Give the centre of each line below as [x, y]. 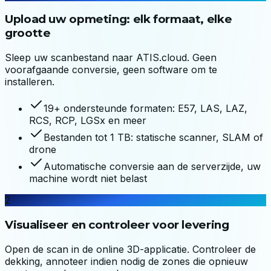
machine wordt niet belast [88, 179]
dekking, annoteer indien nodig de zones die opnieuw [126, 261]
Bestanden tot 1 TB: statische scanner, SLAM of [153, 138]
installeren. [30, 82]
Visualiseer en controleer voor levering [117, 224]
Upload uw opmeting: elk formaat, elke [119, 19]
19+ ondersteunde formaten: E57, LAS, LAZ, [145, 109]
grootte [28, 33]
